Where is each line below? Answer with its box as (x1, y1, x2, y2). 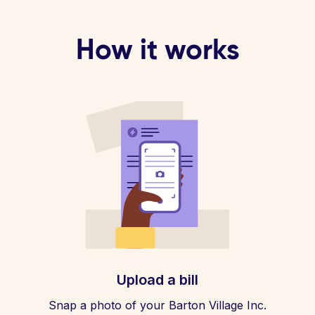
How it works (75, 32, 240, 67)
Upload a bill (117, 271, 198, 288)
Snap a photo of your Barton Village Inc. (49, 298, 266, 312)
